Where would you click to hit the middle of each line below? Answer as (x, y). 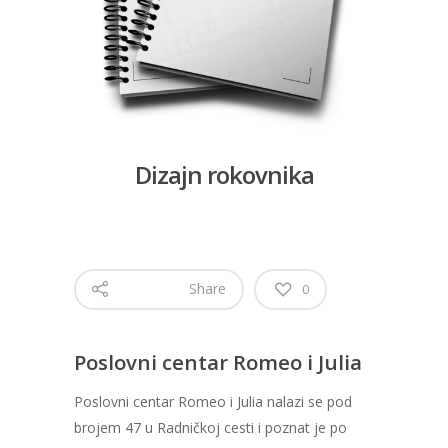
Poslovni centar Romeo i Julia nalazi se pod (213, 402)
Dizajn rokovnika (224, 175)
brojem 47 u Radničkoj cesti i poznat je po (210, 428)
